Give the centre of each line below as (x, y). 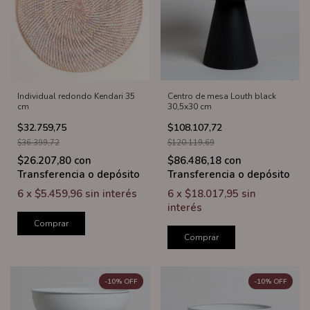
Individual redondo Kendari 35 (76, 97)
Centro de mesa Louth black (221, 97)
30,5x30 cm (189, 107)
